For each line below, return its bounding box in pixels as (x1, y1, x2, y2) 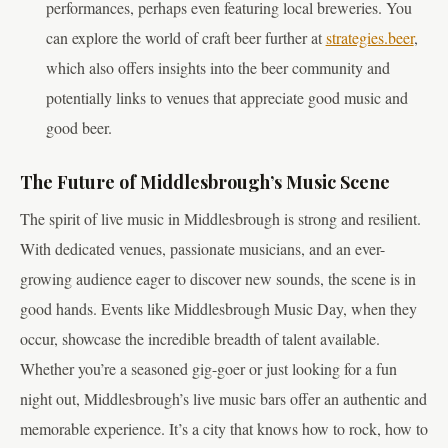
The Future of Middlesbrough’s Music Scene (20, 169, 390, 194)
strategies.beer (325, 27, 414, 48)
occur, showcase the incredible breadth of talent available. (20, 327, 380, 349)
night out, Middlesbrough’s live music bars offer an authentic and (20, 387, 427, 409)
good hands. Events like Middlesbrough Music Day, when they (20, 297, 417, 319)
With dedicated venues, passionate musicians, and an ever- (20, 237, 385, 259)
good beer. (45, 117, 112, 138)
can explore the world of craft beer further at (45, 27, 326, 48)
